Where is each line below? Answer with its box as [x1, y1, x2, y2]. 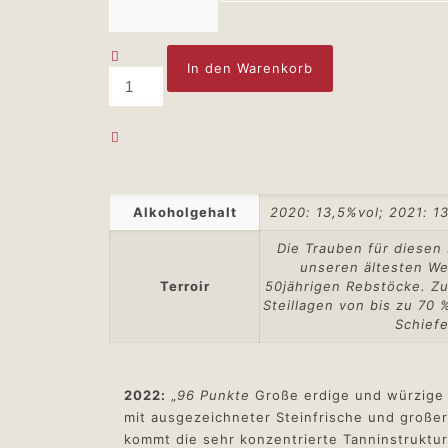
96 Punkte [177, 387, 255, 404]
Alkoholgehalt [132, 204, 237, 220]
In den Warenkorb [187, 60, 314, 76]
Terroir [159, 278, 210, 294]
